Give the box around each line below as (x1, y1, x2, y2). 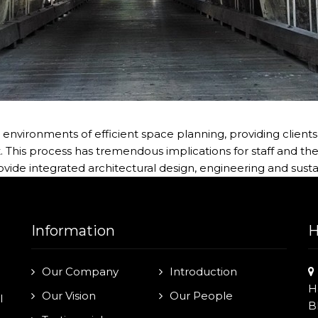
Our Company (41, 265, 119, 278)
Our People (169, 289, 233, 302)
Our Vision (41, 289, 96, 302)
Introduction (169, 265, 237, 278)
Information (31, 222, 115, 239)
